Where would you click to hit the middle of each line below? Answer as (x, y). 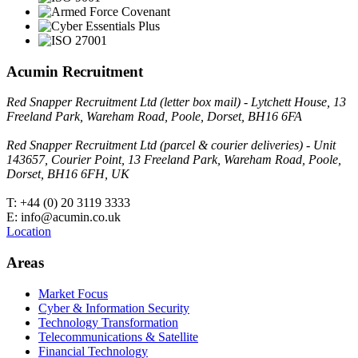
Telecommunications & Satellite (118, 336)
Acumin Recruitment (75, 71)
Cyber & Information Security (114, 308)
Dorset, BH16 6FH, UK (68, 174)
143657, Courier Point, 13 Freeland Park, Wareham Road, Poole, (174, 160)
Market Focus (73, 293)
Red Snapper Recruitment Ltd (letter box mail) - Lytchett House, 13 (176, 102)
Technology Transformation (108, 322)
